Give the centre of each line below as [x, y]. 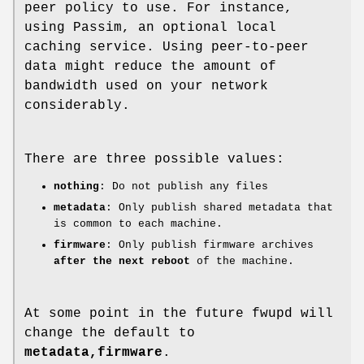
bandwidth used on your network [146, 87]
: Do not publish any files [184, 187]
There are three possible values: [154, 160]
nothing [76, 187]
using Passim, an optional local [150, 28]
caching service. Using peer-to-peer [167, 48]
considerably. [77, 106]
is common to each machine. [138, 224]
